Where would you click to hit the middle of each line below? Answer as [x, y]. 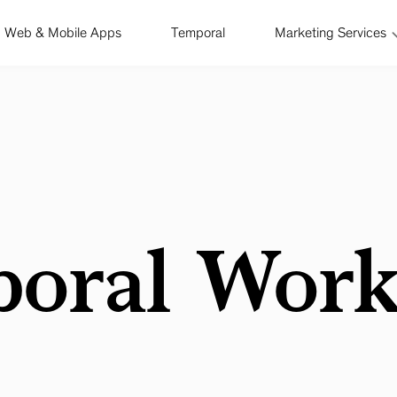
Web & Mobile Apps [62, 32]
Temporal [198, 32]
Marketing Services [330, 32]
